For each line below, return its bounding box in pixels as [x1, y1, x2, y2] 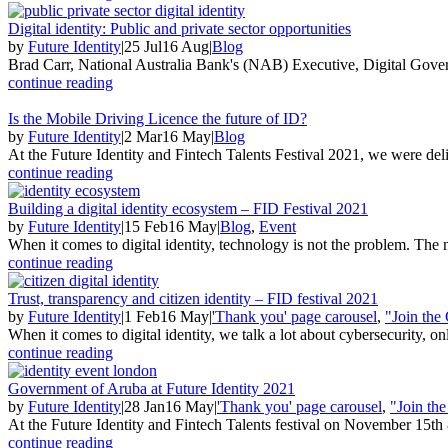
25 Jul [124, 37, 162, 55]
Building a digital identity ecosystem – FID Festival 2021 [8, 199, 368, 217]
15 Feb [124, 217, 168, 235]
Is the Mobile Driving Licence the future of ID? [8, 109, 307, 127]
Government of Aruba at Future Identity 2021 [8, 379, 295, 397]
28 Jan [124, 397, 165, 415]
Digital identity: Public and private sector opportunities [8, 19, 351, 37]
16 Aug [162, 37, 209, 55]
